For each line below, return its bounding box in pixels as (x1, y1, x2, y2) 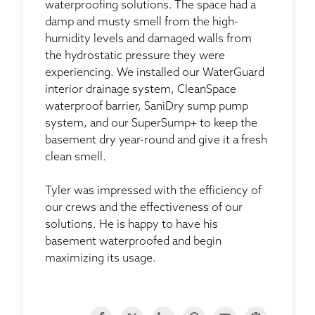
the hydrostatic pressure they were (45, 51, 225, 63)
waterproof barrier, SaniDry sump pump (45, 101, 248, 113)
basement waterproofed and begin (45, 236, 221, 248)
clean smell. (45, 152, 109, 164)
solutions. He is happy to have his (45, 219, 218, 231)
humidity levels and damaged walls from (45, 34, 252, 46)
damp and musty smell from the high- (45, 17, 238, 29)
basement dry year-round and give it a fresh (45, 135, 267, 147)
